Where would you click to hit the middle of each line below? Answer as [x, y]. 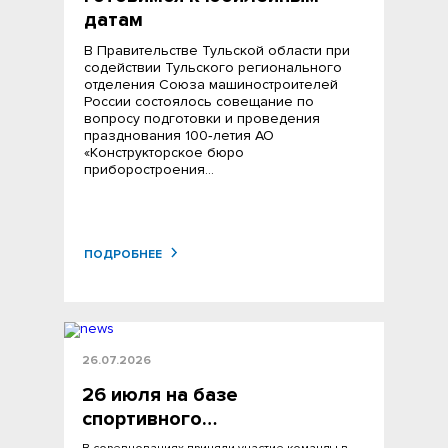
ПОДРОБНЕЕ [123, 254]
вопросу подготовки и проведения [202, 118]
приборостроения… [149, 169]
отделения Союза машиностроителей [211, 84]
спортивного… [149, 419]
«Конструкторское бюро [164, 152]
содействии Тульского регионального [213, 67]
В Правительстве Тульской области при [217, 50]
